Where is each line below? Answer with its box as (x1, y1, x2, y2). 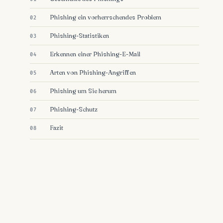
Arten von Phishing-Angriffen (50, 69, 136, 77)
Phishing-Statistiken (50, 32, 109, 40)
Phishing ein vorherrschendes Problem (50, 13, 161, 21)
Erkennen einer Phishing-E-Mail (50, 50, 140, 58)
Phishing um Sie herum (50, 87, 116, 95)
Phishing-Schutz (50, 106, 98, 113)
